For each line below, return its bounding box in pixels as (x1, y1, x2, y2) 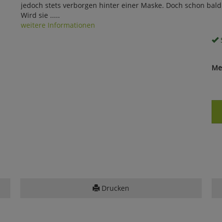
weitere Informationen (20, 20, 95, 30)
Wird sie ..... (20, 10, 60, 20)
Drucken (99, 183, 129, 193)
